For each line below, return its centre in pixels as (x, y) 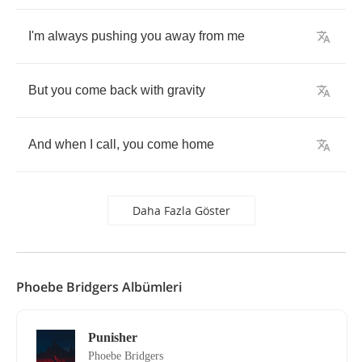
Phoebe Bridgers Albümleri (99, 287)
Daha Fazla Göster (181, 210)
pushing (114, 36)
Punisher (113, 337)
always (68, 36)
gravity (186, 90)
